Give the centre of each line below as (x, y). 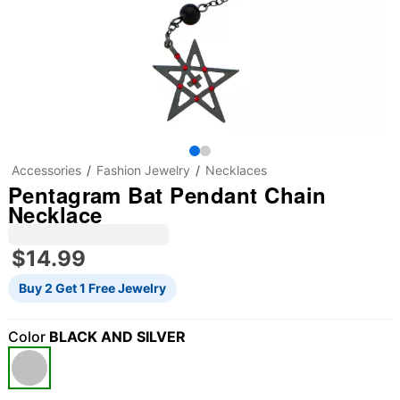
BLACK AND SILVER (117, 337)
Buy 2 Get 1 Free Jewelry (92, 288)
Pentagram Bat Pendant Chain (167, 195)
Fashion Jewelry (143, 170)
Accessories (46, 170)
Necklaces (236, 170)
